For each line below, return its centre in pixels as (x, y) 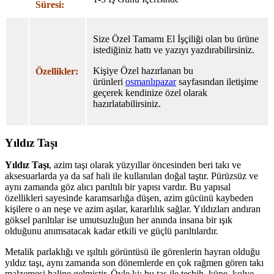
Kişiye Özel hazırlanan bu (143, 70)
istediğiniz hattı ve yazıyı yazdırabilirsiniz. (174, 50)
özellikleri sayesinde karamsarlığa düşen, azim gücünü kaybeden (129, 198)
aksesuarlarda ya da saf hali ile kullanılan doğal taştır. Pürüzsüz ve (131, 176)
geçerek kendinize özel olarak (150, 92)
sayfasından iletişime (217, 81)
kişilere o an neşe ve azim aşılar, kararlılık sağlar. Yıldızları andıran (133, 209)
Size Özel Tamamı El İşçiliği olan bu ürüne (176, 39)
